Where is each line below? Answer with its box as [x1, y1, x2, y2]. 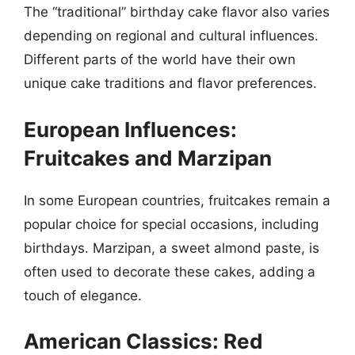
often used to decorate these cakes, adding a [24, 263, 315, 280]
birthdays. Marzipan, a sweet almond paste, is [24, 239, 319, 256]
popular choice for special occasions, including [24, 216, 319, 232]
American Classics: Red [24, 329, 263, 353]
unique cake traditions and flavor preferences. [24, 75, 317, 91]
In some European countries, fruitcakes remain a [24, 192, 330, 208]
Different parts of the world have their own [24, 52, 296, 67]
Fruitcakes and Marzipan [24, 145, 272, 170]
